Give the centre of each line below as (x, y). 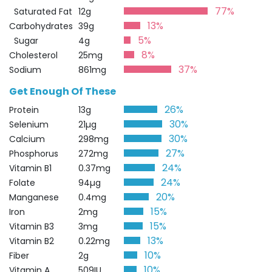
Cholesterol (33, 55)
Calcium (27, 139)
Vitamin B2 (32, 241)
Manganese (34, 197)
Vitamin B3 (32, 226)
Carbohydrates (41, 26)
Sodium (25, 70)
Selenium (29, 124)
